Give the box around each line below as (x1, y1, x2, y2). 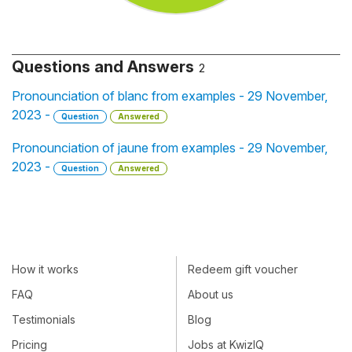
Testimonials (12, 312, 75, 326)
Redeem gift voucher (188, 262, 298, 276)
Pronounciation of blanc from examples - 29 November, (12, 88, 328, 104)
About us (188, 287, 233, 301)
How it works (12, 262, 79, 276)
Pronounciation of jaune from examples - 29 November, (12, 140, 328, 156)
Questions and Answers (12, 57, 194, 76)
